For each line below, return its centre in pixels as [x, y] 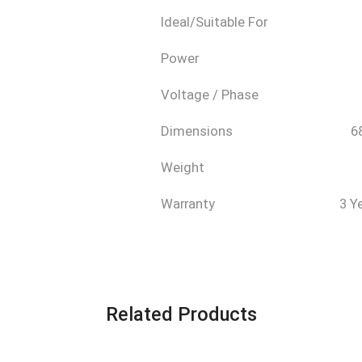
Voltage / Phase [209, 95]
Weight [182, 168]
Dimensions [196, 131]
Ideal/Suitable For [214, 22]
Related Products [181, 314]
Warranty [187, 204]
